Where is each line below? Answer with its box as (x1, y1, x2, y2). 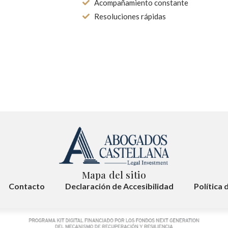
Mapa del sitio (81, 168, 147, 182)
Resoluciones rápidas (94, 11, 166, 21)
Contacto (9, 181, 45, 191)
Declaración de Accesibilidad (65, 181, 174, 191)
